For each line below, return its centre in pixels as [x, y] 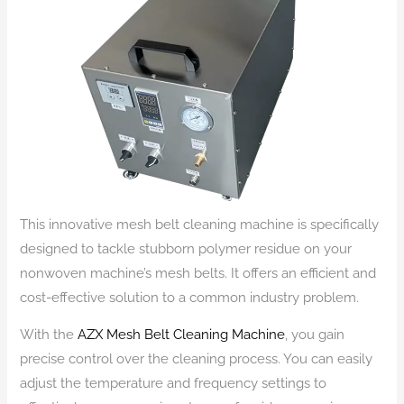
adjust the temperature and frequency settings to [174, 383]
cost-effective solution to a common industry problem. [190, 297]
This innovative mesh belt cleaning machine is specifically [200, 224]
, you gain [315, 335]
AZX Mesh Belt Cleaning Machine [182, 335]
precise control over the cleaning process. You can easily [197, 359]
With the [49, 335]
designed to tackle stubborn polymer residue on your [186, 248]
